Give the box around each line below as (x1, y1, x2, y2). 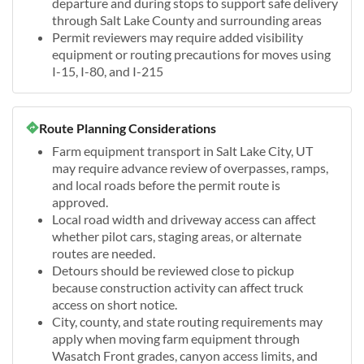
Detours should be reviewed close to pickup (52, 262, 294, 278)
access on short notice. (52, 296, 177, 312)
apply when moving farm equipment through (52, 330, 300, 346)
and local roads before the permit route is (52, 176, 280, 193)
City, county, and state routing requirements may (52, 313, 323, 329)
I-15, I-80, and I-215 (52, 63, 163, 79)
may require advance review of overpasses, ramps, (52, 159, 328, 175)
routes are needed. (52, 245, 155, 261)
